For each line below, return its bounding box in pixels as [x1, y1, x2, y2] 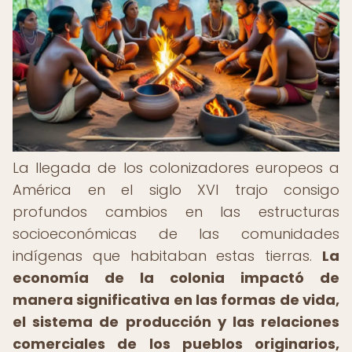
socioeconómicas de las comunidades [13, 224, 339, 244]
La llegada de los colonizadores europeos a [13, 158, 339, 178]
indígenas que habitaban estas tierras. [13, 246, 322, 266]
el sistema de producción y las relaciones [13, 312, 339, 332]
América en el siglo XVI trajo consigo [13, 180, 339, 200]
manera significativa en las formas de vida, [13, 290, 339, 310]
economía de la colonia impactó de [13, 268, 339, 288]
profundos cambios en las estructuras [13, 202, 339, 222]
